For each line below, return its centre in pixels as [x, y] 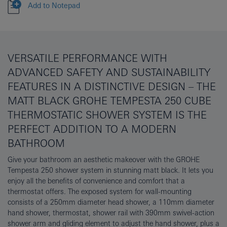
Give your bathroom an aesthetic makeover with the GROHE [104, 160]
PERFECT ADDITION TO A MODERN [92, 129]
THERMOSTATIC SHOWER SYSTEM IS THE [107, 115]
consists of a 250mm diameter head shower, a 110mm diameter [111, 202]
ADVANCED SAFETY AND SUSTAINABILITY [109, 72]
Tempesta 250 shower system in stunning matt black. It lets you [110, 171]
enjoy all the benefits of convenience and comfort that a [96, 181]
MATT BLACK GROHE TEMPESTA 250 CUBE [109, 101]
